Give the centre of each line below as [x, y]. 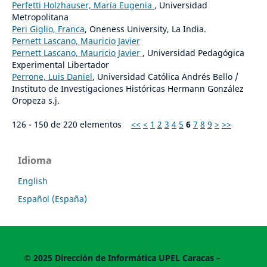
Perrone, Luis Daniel [52, 76]
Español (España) [52, 198]
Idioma [35, 160]
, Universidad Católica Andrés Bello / [165, 76]
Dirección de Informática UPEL [118, 257]
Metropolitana [40, 17]
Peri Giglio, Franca [48, 29]
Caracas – [201, 257]
